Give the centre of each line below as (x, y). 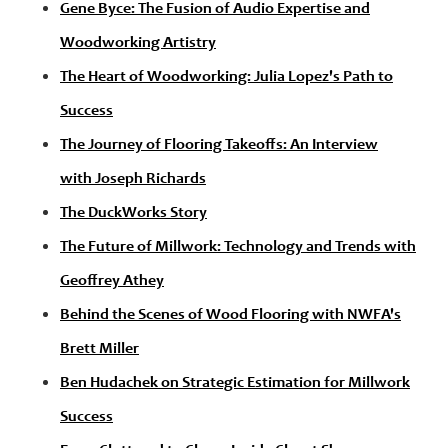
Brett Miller (99, 349)
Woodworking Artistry (138, 43)
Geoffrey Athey (112, 281)
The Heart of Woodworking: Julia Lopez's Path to (226, 77)
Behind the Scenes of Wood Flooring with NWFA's (230, 315)
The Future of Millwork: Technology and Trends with (238, 247)
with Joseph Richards (133, 179)
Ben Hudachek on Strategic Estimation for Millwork (235, 383)
